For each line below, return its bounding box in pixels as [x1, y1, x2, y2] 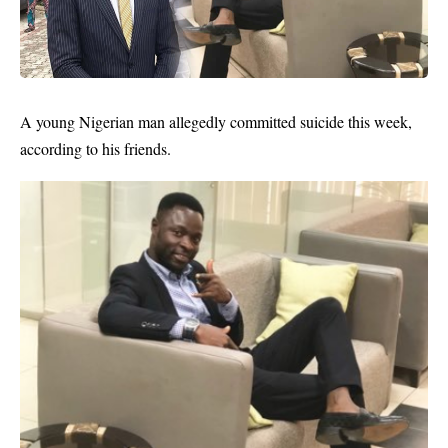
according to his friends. [20, 138, 171, 159]
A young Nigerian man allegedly [20, 111, 230, 132]
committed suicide [230, 111, 344, 132]
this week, [344, 111, 412, 132]
